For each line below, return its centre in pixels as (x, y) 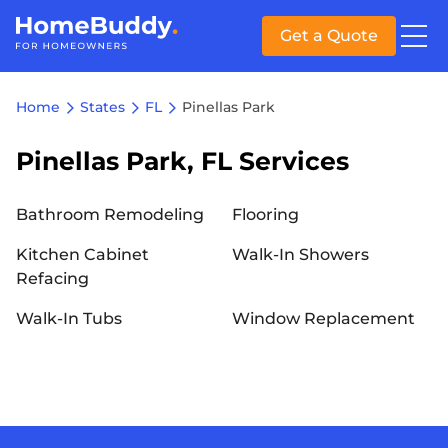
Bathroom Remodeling (110, 214)
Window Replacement (323, 318)
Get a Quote (329, 35)
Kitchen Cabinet (82, 254)
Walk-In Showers (300, 254)
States (102, 107)
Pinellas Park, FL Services (182, 161)
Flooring (265, 214)
